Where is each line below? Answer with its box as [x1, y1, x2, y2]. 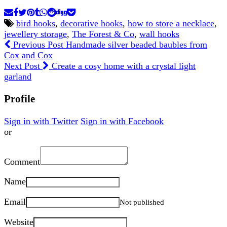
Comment [4, 157, 40, 167]
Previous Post [11, 40, 63, 50]
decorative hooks [60, 18, 123, 29]
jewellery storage [4, 29, 67, 40]
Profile [4, 93, 35, 105]
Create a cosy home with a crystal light [49, 61, 196, 71]
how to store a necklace [128, 18, 214, 29]
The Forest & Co [72, 29, 134, 40]
